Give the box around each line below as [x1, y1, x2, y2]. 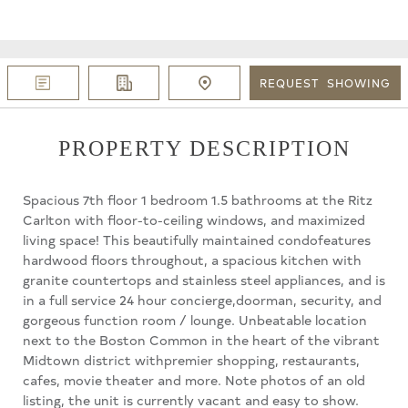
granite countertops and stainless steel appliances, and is [23, 270, 385, 289]
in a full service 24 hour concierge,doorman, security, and [23, 290, 382, 309]
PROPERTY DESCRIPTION [57, 136, 351, 160]
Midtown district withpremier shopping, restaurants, [23, 350, 360, 369]
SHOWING [323, 75, 392, 91]
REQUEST [260, 75, 324, 91]
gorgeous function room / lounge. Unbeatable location [23, 310, 367, 329]
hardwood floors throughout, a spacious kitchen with [23, 250, 362, 269]
